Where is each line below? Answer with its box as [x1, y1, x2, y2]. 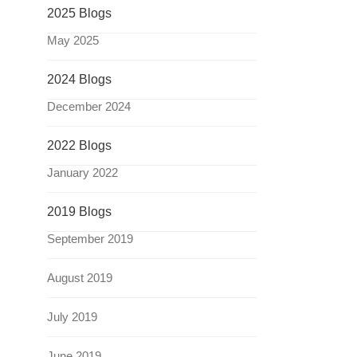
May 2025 [47, 33, 100, 47]
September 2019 [47, 232, 134, 245]
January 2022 [47, 166, 119, 179]
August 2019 [47, 271, 113, 284]
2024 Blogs [47, 73, 112, 86]
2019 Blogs [47, 205, 112, 218]
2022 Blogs [47, 139, 112, 152]
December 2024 [47, 100, 131, 113]
